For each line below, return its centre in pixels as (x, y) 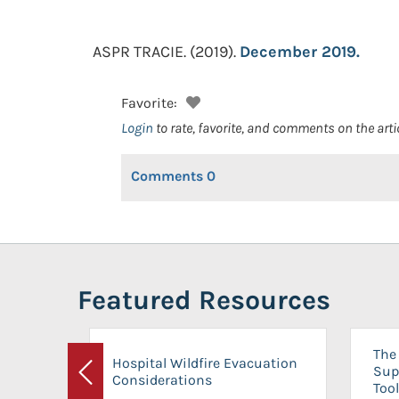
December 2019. (300, 52)
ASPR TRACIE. (139, 52)
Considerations (162, 379)
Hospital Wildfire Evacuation (205, 362)
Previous (112, 383)
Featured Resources (204, 300)
